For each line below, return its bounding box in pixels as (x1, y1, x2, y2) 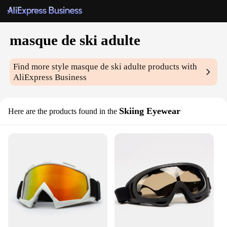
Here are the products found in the (8, 107, 117, 116)
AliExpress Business (13, 72, 87, 83)
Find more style (13, 62, 71, 72)
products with (146, 62, 198, 72)
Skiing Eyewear (119, 106, 180, 117)
